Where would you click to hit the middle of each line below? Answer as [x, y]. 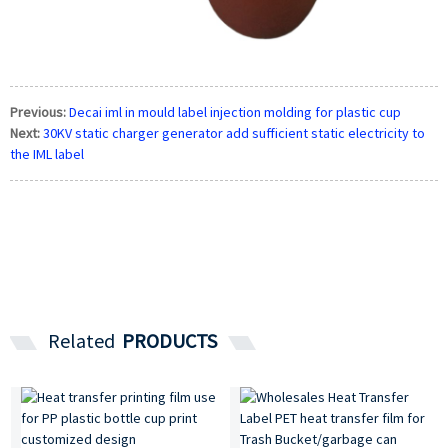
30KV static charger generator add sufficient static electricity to [234, 133]
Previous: [38, 112]
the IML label [47, 154]
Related [81, 341]
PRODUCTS [167, 341]
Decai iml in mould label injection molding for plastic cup [235, 112]
